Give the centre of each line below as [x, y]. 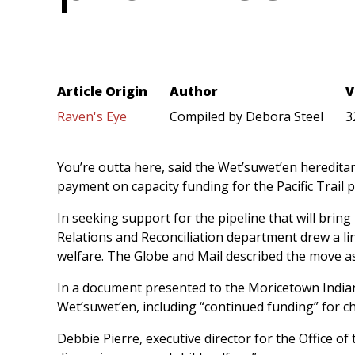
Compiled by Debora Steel [246, 117]
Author [194, 92]
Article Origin [102, 92]
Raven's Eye [92, 117]
